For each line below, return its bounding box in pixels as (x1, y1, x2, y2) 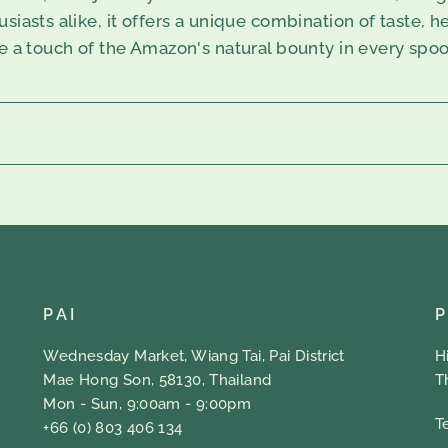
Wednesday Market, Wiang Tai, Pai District (43, 347, 345, 366)
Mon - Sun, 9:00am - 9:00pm (43, 395, 252, 414)
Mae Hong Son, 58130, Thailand (43, 371, 272, 390)
